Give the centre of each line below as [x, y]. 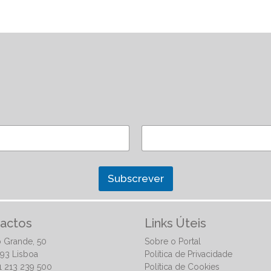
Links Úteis [175, 223]
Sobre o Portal [173, 241]
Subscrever [135, 178]
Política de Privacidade [188, 254]
